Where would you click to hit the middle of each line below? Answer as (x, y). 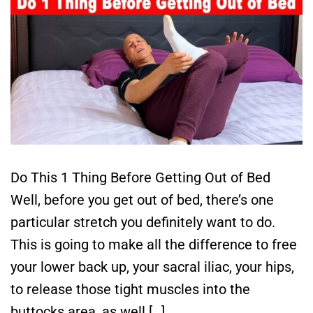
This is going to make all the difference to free (154, 244)
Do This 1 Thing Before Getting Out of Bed (140, 177)
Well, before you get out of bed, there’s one (142, 199)
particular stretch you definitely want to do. (143, 222)
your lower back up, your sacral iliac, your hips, (152, 267)
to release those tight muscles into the (130, 289)
